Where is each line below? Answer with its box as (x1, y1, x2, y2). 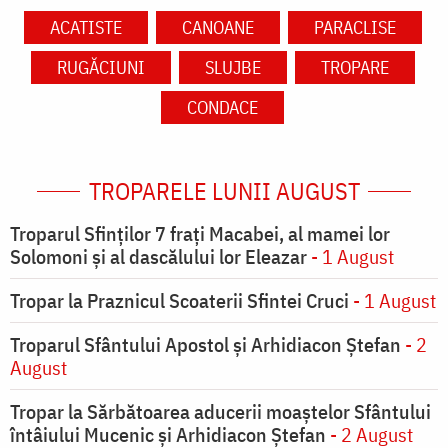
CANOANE (181, 16, 254, 40)
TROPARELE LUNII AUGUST (88, 175, 360, 208)
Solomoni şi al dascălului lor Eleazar (10, 243, 307, 271)
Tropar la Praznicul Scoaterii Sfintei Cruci (10, 287, 349, 315)
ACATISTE (49, 16, 122, 40)
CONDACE (187, 96, 258, 120)
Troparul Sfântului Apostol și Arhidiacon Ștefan (10, 331, 401, 359)
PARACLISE (313, 16, 396, 40)
